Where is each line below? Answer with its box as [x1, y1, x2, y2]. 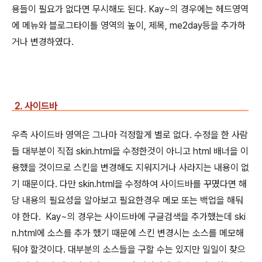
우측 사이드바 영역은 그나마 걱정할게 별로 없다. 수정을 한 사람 [12, 129, 248, 140]
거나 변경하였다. [12, 36, 74, 47]
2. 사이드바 [15, 100, 57, 112]
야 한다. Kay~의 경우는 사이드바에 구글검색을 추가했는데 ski [12, 211, 246, 222]
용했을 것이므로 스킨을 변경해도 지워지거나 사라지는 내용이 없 [12, 161, 249, 173]
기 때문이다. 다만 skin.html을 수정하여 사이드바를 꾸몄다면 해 [12, 178, 247, 189]
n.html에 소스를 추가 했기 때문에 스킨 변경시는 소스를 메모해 [12, 227, 244, 239]
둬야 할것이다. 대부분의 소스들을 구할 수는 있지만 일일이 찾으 [12, 243, 246, 255]
